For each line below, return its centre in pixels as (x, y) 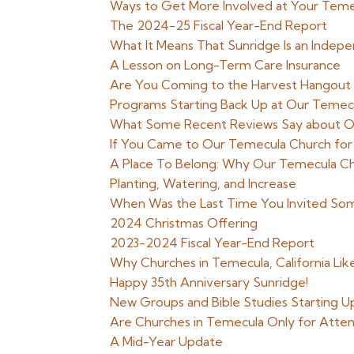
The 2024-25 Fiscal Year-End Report (219, 25)
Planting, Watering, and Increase (203, 183)
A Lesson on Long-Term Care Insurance (226, 65)
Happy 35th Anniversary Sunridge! (209, 282)
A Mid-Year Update (167, 341)
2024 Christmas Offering (184, 223)
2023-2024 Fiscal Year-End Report (213, 243)
